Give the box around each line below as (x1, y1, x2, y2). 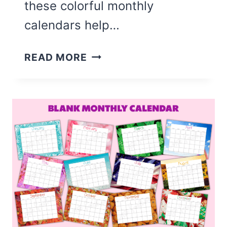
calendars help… (24, 17, 120, 32)
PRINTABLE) (86, 124, 149, 136)
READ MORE (24, 51, 87, 63)
